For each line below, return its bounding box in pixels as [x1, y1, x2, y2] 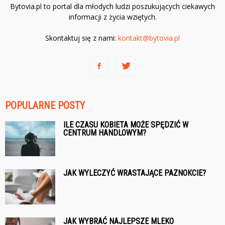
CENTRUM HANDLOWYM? [63, 128, 146, 138]
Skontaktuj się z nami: [45, 33, 118, 43]
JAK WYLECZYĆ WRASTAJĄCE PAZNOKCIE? [63, 168, 206, 178]
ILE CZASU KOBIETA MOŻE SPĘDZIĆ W [63, 120, 188, 130]
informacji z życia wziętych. [68, 12, 157, 22]
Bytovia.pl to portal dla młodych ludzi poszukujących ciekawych [10, 2, 215, 12]
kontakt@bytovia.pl [118, 33, 180, 43]
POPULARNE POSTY [5, 99, 85, 112]
